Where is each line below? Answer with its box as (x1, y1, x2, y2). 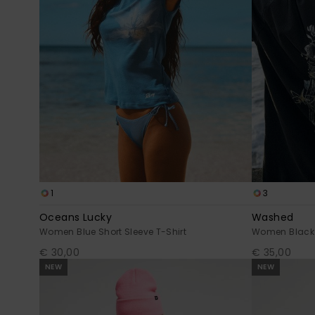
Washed (252, 210, 294, 224)
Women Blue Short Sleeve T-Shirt (39, 225, 187, 238)
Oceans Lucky (39, 210, 112, 224)
